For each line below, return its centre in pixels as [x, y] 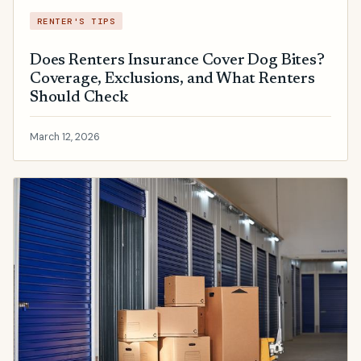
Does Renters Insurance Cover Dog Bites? [177, 60]
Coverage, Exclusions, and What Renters [172, 79]
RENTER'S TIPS [76, 21]
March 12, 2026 [65, 137]
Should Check [79, 98]
